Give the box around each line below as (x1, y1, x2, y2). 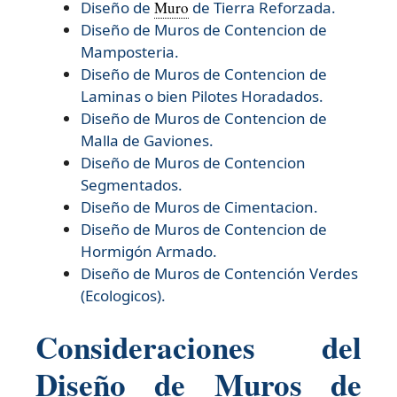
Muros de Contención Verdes (154, 262, 358, 284)
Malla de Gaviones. (81, 129, 217, 151)
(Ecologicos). (81, 284, 166, 306)
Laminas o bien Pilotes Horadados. (81, 85, 323, 106)
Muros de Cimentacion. (154, 196, 318, 217)
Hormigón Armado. (81, 240, 217, 261)
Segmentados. (81, 174, 183, 195)
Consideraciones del (35, 324, 362, 370)
